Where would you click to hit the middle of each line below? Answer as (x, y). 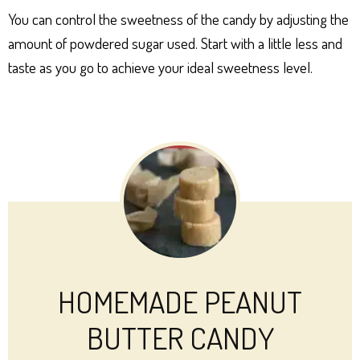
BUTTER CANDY (180, 337)
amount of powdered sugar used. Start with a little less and (175, 43)
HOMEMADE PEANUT (180, 301)
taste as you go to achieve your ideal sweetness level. (160, 67)
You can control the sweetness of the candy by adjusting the (178, 18)
